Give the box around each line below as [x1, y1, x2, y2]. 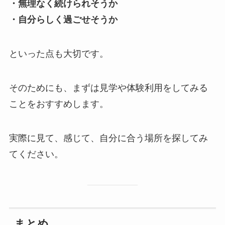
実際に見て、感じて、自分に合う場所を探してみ [9, 133, 208, 143]
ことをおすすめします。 [9, 99, 108, 109]
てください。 [9, 149, 63, 159]
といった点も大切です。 [9, 49, 108, 59]
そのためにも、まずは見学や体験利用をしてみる [9, 83, 208, 93]
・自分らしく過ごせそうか [9, 15, 118, 25]
